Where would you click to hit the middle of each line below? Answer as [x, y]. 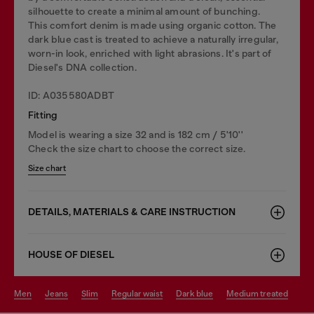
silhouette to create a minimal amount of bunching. [144, 11]
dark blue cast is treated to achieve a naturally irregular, [153, 39]
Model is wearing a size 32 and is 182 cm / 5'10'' [136, 135]
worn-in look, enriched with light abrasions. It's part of [150, 53]
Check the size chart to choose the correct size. [137, 149]
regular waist [140, 294]
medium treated [261, 294]
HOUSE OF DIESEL [71, 255]
